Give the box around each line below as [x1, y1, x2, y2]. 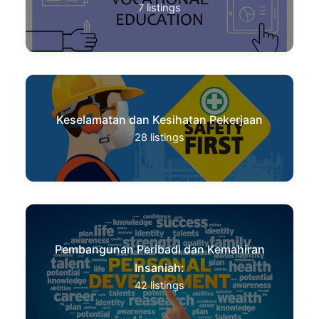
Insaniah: [135, 260, 184, 275]
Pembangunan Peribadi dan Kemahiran [54, 241, 265, 256]
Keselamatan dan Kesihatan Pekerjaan [56, 112, 263, 127]
